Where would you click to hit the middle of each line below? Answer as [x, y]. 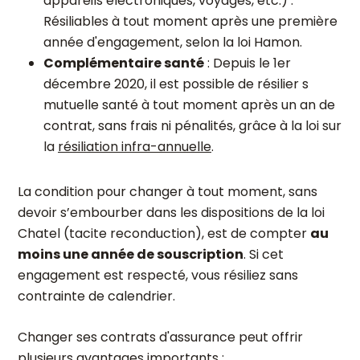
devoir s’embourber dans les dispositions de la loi [171, 213]
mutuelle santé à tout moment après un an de [189, 105]
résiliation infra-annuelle [135, 147]
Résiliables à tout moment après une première [190, 21]
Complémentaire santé [124, 63]
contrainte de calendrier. [96, 296]
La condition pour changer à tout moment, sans [168, 192]
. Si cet [264, 254]
